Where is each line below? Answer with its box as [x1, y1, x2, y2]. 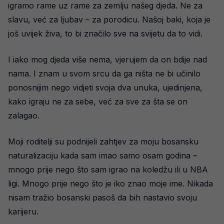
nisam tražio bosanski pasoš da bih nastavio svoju [8, 192, 197, 202]
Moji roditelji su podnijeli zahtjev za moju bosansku [8, 136, 198, 146]
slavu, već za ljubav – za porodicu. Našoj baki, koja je [8, 14, 210, 24]
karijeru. [8, 206, 38, 216]
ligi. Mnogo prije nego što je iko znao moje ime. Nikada [8, 178, 213, 188]
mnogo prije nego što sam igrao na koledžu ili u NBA [8, 164, 208, 174]
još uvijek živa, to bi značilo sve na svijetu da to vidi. [8, 28, 202, 38]
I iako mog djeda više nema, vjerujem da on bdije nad [8, 54, 207, 64]
